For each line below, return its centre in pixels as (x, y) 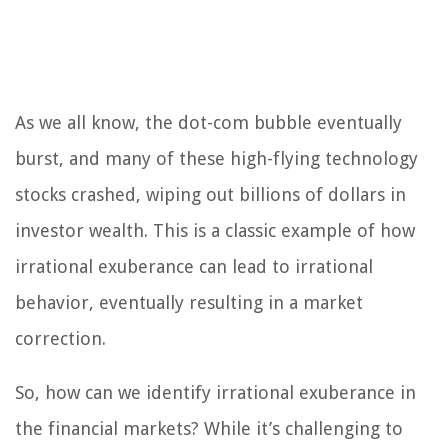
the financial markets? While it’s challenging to (209, 429)
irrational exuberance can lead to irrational (194, 267)
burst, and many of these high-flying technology (216, 159)
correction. (60, 339)
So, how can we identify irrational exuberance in (215, 393)
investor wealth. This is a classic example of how (215, 231)
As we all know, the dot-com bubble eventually (208, 123)
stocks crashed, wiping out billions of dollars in (210, 195)
